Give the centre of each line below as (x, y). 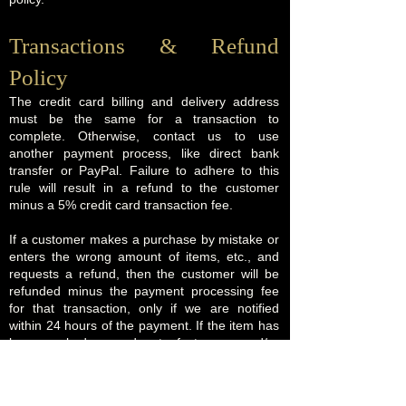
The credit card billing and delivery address (144, 101)
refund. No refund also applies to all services (144, 377)
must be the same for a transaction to (144, 119)
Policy (39, 77)
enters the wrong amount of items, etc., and (144, 256)
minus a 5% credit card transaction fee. (121, 205)
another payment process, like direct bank (144, 153)
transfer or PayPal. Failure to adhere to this (144, 170)
